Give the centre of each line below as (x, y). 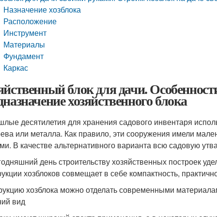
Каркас (16, 68)
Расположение (30, 21)
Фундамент (24, 56)
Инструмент (25, 33)
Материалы (24, 44)
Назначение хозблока (42, 9)
